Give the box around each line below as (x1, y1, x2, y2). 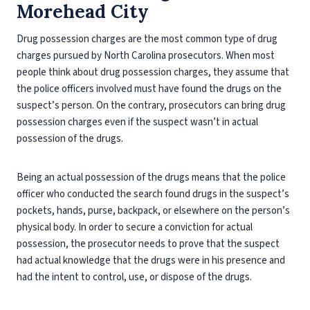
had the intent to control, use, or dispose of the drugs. (17, 270, 254, 284)
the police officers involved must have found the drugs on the (17, 82, 282, 96)
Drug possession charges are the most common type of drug (17, 32, 277, 46)
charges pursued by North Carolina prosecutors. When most (17, 48, 275, 63)
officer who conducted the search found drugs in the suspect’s (17, 187, 289, 201)
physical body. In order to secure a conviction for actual (17, 220, 253, 235)
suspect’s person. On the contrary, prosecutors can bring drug (17, 98, 286, 113)
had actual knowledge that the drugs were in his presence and (17, 253, 285, 268)
